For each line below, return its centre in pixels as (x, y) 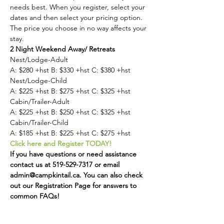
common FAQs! (35, 196)
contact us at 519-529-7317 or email (66, 164)
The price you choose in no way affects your (79, 28)
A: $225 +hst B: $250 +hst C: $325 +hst (70, 112)
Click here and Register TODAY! (61, 143)
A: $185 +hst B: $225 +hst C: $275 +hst (70, 133)
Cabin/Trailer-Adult (40, 101)
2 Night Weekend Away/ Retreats (62, 49)
